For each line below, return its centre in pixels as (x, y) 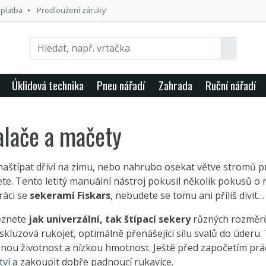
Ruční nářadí (231, 85)
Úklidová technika (47, 85)
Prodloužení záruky (71, 10)
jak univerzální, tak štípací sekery (110, 219)
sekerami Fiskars (70, 195)
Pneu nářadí (121, 85)
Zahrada (175, 85)
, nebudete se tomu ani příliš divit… (187, 195)
